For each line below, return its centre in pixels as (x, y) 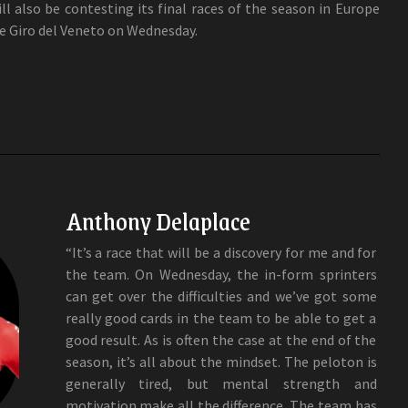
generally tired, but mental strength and (221, 383)
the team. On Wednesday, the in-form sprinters (221, 274)
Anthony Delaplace (158, 220)
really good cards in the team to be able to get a (221, 317)
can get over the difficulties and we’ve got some (221, 296)
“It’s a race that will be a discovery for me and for (221, 252)
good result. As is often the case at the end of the (221, 339)
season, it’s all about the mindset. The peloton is (221, 361)
